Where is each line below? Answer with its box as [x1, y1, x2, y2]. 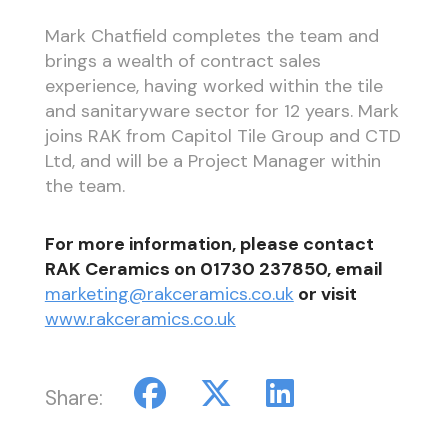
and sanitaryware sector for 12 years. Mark [44, 98, 399, 123]
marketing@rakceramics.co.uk [44, 282, 294, 307]
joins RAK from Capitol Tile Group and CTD [44, 123, 401, 148]
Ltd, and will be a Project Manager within [44, 148, 381, 173]
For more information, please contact [44, 232, 374, 257]
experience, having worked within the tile [44, 73, 383, 98]
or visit [293, 282, 357, 307]
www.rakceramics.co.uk [44, 307, 236, 332]
